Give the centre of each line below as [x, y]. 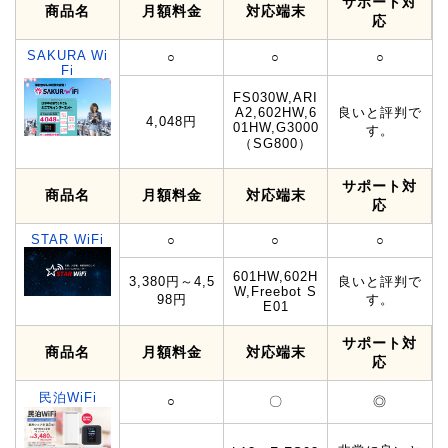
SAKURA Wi [67, 55]
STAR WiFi [67, 239]
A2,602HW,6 [275, 112]
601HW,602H [275, 276]
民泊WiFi [67, 397]
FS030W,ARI [275, 97]
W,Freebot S [275, 291]
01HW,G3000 [275, 127]
